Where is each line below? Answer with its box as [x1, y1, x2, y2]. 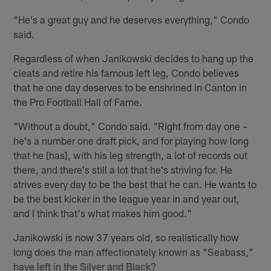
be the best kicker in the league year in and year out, [13, 192, 240, 204]
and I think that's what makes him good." [13, 206, 192, 219]
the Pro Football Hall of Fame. [13, 95, 143, 108]
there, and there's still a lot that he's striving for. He [13, 163, 233, 175]
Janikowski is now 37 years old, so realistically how [13, 230, 240, 243]
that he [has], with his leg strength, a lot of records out [13, 148, 248, 161]
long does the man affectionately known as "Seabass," [13, 245, 254, 258]
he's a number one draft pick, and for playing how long [13, 134, 249, 146]
